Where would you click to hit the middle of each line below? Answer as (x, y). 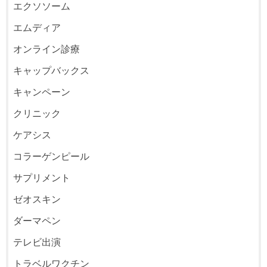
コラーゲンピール (52, 156)
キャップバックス (52, 71)
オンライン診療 (47, 49)
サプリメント (42, 178)
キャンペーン (42, 92)
